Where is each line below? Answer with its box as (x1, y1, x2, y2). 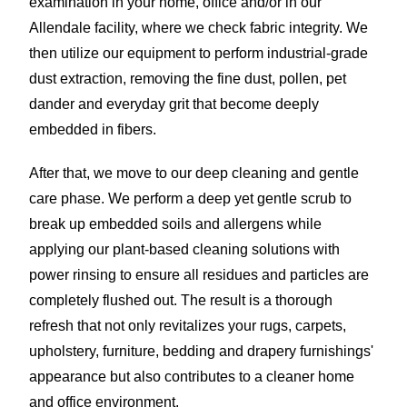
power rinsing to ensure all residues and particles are (29, 266, 369, 283)
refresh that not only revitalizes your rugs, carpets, (29, 317, 346, 333)
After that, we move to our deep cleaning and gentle (29, 164, 359, 181)
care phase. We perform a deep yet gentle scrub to (29, 190, 352, 206)
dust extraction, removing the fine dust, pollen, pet (29, 70, 346, 86)
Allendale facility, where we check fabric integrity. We (29, 19, 368, 35)
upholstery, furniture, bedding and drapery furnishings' (29, 342, 373, 359)
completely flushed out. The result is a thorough (29, 292, 333, 308)
